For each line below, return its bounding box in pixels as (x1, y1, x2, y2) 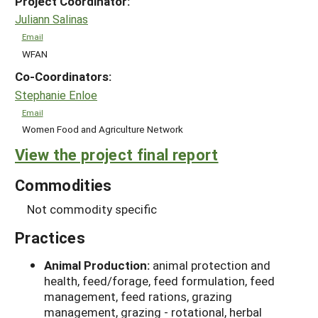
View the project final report (15, 143, 219, 165)
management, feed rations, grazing (44, 287, 232, 305)
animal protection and (153, 256, 270, 273)
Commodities (15, 174, 112, 195)
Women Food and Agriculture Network (21, 123, 183, 136)
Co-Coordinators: (15, 68, 111, 85)
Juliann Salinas (15, 11, 88, 27)
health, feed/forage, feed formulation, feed (44, 272, 275, 289)
